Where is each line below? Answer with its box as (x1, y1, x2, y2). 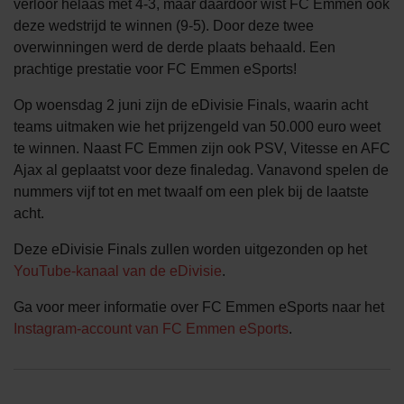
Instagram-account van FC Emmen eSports (14, 320, 289, 336)
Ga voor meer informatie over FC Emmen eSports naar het (14, 298, 384, 315)
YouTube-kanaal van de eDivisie (14, 262, 222, 279)
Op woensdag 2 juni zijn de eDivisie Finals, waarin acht (14, 96, 368, 113)
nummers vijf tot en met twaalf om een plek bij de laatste (14, 183, 369, 199)
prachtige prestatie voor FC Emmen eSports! (14, 60, 297, 77)
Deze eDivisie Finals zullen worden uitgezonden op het (14, 241, 367, 257)
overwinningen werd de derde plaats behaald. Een (14, 39, 335, 55)
